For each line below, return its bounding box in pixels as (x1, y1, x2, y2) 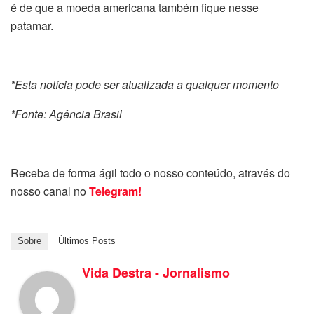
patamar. (11, 17, 53, 34)
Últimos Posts (58, 235, 116, 246)
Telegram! (89, 182, 142, 199)
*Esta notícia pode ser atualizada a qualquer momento (11, 76, 279, 93)
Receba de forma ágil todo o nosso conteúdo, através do (11, 164, 290, 181)
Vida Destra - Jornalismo (82, 263, 230, 282)
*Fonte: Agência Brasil (11, 105, 122, 122)
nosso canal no (11, 182, 89, 199)
